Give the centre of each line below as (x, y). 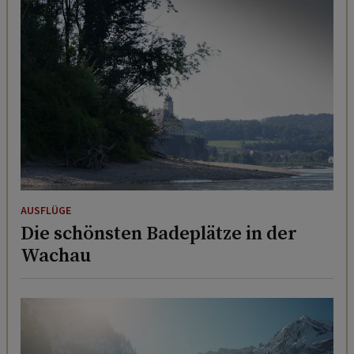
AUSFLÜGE (46, 211)
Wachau (56, 255)
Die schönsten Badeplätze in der (159, 233)
